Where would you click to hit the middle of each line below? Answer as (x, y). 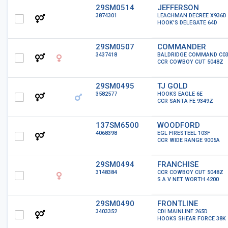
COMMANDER (182, 47)
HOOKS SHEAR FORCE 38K (192, 219)
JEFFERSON (178, 8)
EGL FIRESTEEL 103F (184, 133)
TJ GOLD (173, 86)
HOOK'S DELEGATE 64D (187, 23)
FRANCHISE (178, 164)
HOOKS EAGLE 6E (180, 94)
